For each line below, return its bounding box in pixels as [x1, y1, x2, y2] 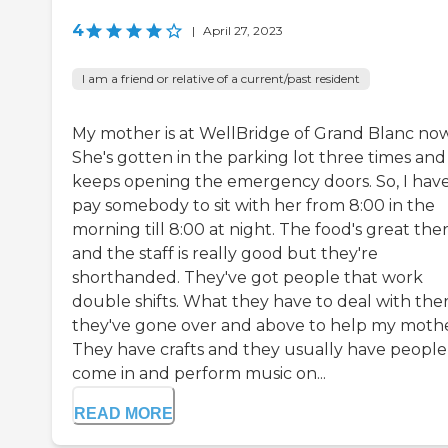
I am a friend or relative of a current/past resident [82, 71, 360, 87]
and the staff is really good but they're [72, 244, 378, 264]
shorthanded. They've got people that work [72, 268, 423, 288]
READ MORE [74, 405, 173, 423]
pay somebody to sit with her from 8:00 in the [72, 196, 435, 216]
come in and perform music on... [72, 364, 326, 384]
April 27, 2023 [203, 23, 283, 39]
